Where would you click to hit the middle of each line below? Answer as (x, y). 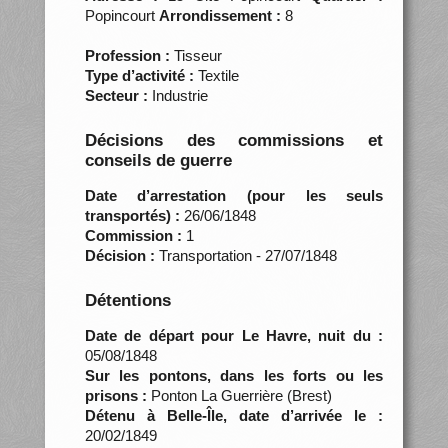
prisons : (115, 395)
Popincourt (121, 15)
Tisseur (195, 55)
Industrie (177, 95)
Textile (216, 75)
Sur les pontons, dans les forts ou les (234, 375)
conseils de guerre (158, 160)
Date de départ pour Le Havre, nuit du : (234, 335)
